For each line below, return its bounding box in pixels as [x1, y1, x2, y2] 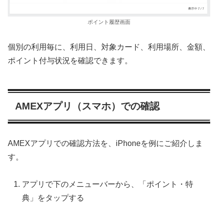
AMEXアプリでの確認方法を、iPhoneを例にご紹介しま [8, 139, 203, 147]
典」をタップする [22, 194, 85, 202]
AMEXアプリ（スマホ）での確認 [15, 101, 160, 112]
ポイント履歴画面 [88, 18, 130, 25]
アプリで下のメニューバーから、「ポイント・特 [22, 180, 194, 189]
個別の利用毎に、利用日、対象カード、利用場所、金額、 [8, 43, 210, 52]
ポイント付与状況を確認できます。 [8, 56, 132, 65]
